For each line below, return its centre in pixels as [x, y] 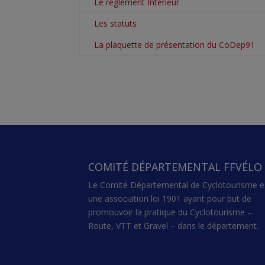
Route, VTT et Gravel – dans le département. [174, 226]
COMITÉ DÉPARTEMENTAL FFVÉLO [175, 167]
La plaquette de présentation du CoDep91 [175, 44]
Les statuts [116, 23]
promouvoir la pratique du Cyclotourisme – [170, 212]
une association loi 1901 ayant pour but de [170, 199]
